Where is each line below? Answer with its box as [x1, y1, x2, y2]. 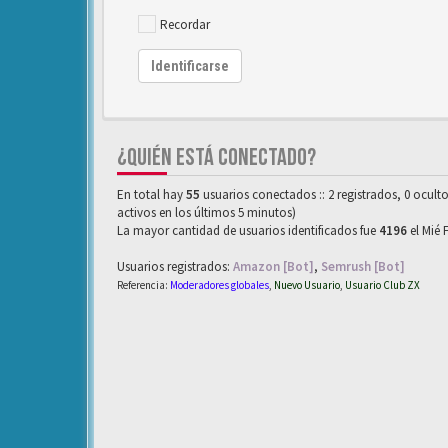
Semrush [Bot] [321, 257, 405, 275]
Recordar [160, 15, 210, 33]
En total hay [117, 185, 186, 203]
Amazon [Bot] [233, 257, 314, 275]
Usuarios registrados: [117, 257, 233, 275]
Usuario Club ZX [345, 277, 420, 292]
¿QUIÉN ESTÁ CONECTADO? [117, 142, 316, 172]
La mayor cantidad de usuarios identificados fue [117, 221, 379, 239]
